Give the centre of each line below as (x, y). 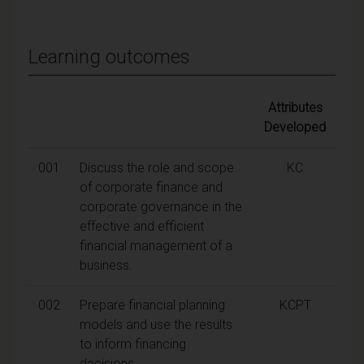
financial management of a (156, 245)
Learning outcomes (109, 56)
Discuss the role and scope (157, 167)
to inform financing (133, 344)
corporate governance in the (161, 206)
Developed (295, 127)
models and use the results (156, 324)
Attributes (295, 107)
